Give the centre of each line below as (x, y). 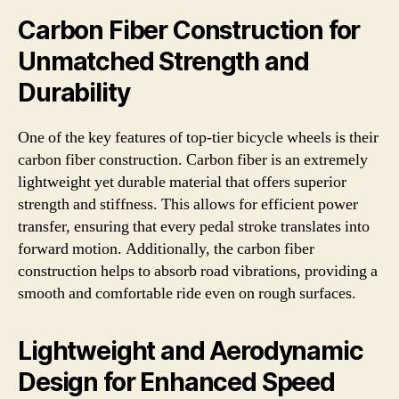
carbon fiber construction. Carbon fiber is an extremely (193, 160)
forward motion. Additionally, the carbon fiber (166, 249)
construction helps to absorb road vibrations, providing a (198, 271)
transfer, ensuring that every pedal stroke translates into (194, 227)
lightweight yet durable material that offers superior (182, 182)
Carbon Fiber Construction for (189, 30)
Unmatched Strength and (163, 61)
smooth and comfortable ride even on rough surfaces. (187, 293)
